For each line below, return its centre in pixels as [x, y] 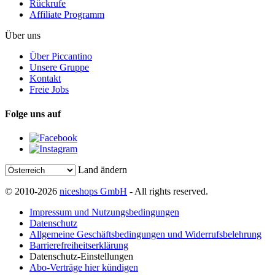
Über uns [23, 36]
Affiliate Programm [67, 15]
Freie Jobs [49, 90]
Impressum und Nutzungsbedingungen [104, 212]
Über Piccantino [61, 56]
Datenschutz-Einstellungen [81, 256]
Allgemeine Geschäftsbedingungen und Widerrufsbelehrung [145, 234]
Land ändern [103, 169]
